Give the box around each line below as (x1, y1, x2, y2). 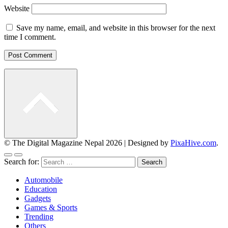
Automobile (24, 176, 63, 185)
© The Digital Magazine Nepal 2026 (4, 138, 124, 148)
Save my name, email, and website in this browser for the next (16, 23, 215, 33)
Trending (24, 212, 53, 221)
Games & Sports (24, 203, 77, 212)
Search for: (4, 157, 39, 166)
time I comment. (4, 33, 56, 42)
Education (24, 185, 57, 194)
